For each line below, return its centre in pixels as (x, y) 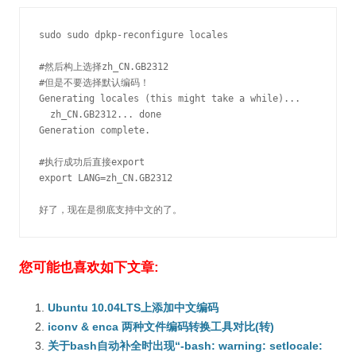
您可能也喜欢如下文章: (89, 267)
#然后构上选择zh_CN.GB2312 (104, 67)
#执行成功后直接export (92, 162)
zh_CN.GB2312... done (100, 114)
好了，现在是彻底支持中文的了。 (110, 210)
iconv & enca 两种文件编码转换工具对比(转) (161, 327)
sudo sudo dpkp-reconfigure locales (133, 35)
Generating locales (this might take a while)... (170, 99)
